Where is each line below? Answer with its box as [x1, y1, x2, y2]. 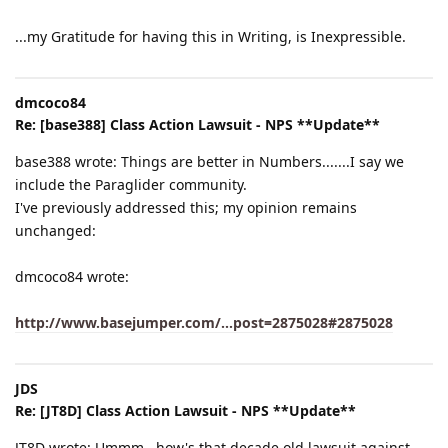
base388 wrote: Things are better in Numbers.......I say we [15, 151, 404, 171]
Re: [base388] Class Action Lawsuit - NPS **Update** [15, 114, 380, 134]
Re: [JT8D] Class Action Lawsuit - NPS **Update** [15, 400, 356, 420]
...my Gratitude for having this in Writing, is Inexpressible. [15, 26, 406, 46]
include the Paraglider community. [15, 174, 247, 194]
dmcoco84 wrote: [15, 266, 129, 286]
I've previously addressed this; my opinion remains [15, 197, 357, 217]
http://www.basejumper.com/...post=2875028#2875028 [15, 312, 393, 332]
